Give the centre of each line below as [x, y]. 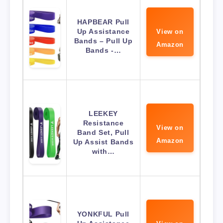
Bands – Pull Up [103, 41]
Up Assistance [103, 32]
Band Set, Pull [103, 133]
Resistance [103, 123]
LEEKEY [103, 114]
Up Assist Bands [103, 142]
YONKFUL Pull [103, 214]
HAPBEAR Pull [103, 22]
